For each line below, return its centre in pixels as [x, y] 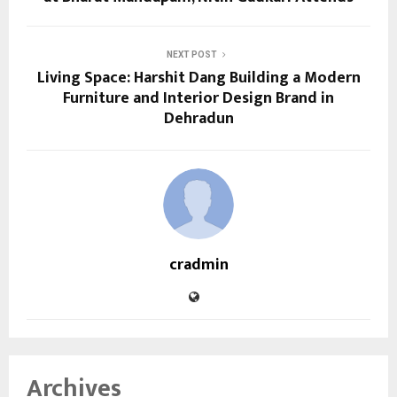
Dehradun [198, 119]
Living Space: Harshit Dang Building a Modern [198, 78]
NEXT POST [191, 55]
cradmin [198, 265]
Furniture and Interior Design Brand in [198, 99]
